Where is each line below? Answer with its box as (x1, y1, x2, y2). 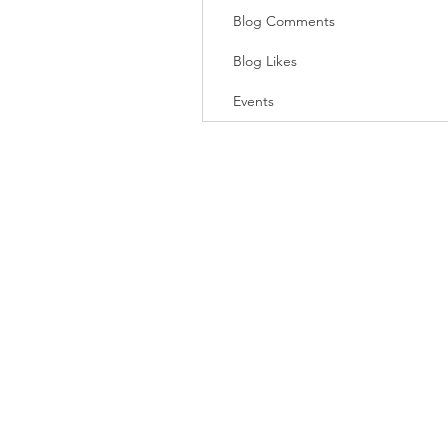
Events (233, 92, 274, 110)
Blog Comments (233, 12, 335, 30)
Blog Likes (233, 52, 297, 70)
